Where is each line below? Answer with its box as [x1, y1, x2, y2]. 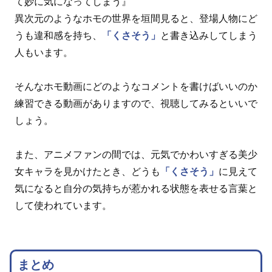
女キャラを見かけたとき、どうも [15, 166, 160, 177]
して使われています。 [15, 200, 112, 211]
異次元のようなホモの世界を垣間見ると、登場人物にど [15, 13, 257, 24]
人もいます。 [15, 47, 73, 58]
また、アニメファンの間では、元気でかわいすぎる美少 [15, 149, 257, 160]
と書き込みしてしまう [160, 30, 257, 41]
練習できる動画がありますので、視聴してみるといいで [15, 98, 257, 109]
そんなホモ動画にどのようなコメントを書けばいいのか [15, 81, 257, 92]
